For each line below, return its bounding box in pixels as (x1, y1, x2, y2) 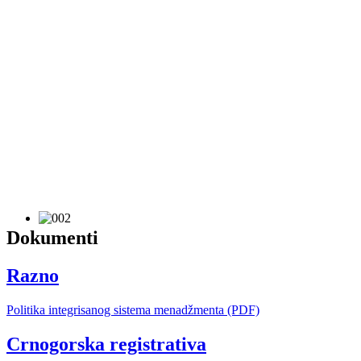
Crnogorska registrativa (6, 333, 206, 355)
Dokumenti (6, 226, 98, 248)
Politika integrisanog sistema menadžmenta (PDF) (6, 302, 259, 317)
